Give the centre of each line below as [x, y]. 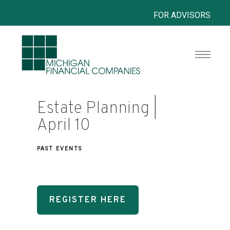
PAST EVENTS [60, 149]
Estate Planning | [97, 109]
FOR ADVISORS [182, 15]
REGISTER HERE [88, 200]
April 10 [64, 126]
